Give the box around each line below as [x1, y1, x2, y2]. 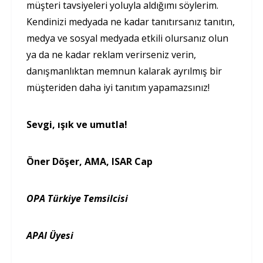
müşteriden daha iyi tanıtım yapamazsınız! [26, 80, 210, 94]
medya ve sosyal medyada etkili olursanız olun [26, 31, 228, 45]
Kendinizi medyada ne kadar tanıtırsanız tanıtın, [26, 15, 235, 28]
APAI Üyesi [26, 228, 73, 242]
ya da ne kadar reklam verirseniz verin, [26, 48, 196, 61]
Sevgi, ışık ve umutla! [26, 117, 127, 131]
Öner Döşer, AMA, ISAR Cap [26, 154, 153, 168]
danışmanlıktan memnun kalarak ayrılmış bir [26, 64, 222, 77]
